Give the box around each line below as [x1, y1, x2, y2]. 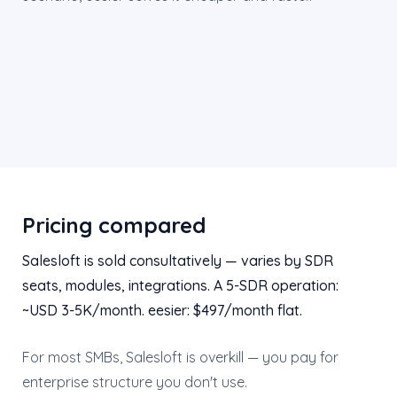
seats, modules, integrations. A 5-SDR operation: [22, 276, 339, 294]
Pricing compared [22, 212, 206, 238]
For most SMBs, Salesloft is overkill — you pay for [22, 348, 339, 366]
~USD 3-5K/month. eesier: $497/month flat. [22, 301, 302, 319]
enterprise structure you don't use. [22, 373, 247, 391]
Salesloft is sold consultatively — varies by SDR [22, 252, 333, 269]
